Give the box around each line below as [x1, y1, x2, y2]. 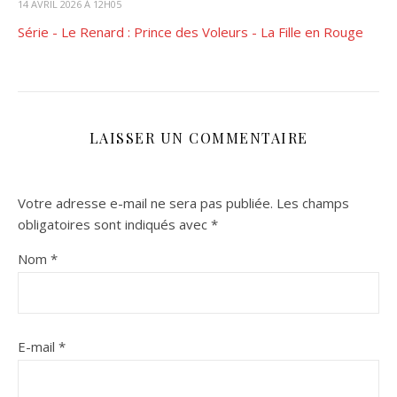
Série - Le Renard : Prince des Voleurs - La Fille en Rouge [18, 22, 363, 41]
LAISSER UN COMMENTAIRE [89, 128, 308, 147]
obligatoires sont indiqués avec [18, 214, 211, 233]
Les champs [276, 193, 349, 212]
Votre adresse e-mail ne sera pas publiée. [18, 193, 273, 212]
